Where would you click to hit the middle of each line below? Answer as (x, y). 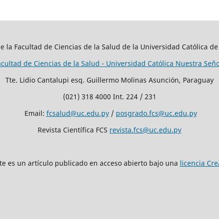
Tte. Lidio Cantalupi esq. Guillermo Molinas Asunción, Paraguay (109, 80)
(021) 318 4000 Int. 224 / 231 (109, 96)
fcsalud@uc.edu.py (77, 113)
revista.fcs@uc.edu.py (145, 130)
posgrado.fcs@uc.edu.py (156, 113)
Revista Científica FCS (74, 130)
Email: (34, 113)
